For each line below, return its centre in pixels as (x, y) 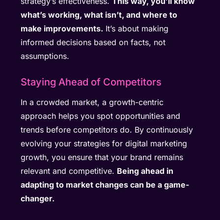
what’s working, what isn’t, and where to (99, 15)
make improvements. (62, 29)
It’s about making (136, 29)
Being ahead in (145, 171)
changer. (38, 199)
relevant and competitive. (69, 171)
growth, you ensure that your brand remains (102, 157)
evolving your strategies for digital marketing (104, 144)
